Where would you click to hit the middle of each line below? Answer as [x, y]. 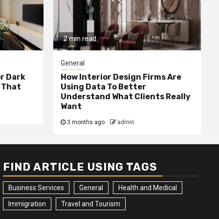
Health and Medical [148, 188]
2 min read [79, 39]
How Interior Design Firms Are [121, 77]
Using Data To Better [103, 87]
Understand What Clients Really [125, 97]
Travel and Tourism [91, 204]
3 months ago [86, 122]
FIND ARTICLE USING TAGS [80, 167]
